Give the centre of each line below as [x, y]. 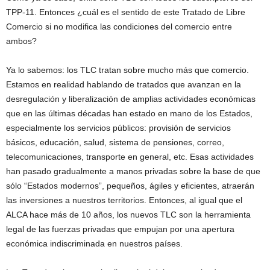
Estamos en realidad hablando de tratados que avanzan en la [124, 84]
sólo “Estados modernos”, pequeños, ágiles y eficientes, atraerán [130, 186]
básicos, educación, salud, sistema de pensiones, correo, [115, 142]
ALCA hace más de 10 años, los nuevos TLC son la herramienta [128, 215]
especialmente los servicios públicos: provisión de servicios [118, 128]
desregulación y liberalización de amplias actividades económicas [131, 99]
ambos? [21, 41]
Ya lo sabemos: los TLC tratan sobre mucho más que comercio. [127, 70]
